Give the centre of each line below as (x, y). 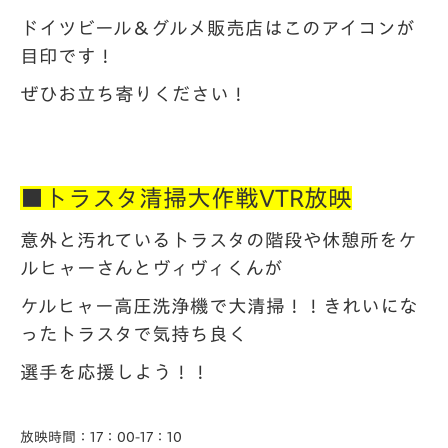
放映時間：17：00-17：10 (101, 437)
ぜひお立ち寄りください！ (134, 94)
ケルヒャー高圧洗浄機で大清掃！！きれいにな (219, 306)
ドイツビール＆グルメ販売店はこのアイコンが (217, 28)
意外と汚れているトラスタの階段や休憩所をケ (218, 240)
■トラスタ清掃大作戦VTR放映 (186, 198)
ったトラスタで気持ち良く (133, 334)
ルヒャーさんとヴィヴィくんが (151, 268)
